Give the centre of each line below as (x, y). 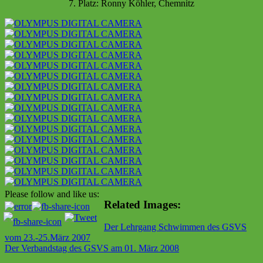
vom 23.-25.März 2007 (48, 238)
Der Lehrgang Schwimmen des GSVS (175, 227)
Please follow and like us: (52, 194)
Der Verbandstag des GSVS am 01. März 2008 (92, 248)
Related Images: (142, 204)
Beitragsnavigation (61, 229)
